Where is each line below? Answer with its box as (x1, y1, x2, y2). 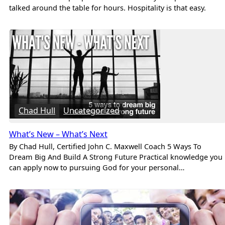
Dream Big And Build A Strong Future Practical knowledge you (9, 151, 222, 162)
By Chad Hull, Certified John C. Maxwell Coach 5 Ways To (9, 141, 201, 151)
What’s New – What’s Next (9, 128, 107, 140)
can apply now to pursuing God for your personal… (9, 162, 185, 172)
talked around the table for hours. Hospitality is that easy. (9, 3, 206, 13)
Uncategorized (63, 105, 120, 117)
